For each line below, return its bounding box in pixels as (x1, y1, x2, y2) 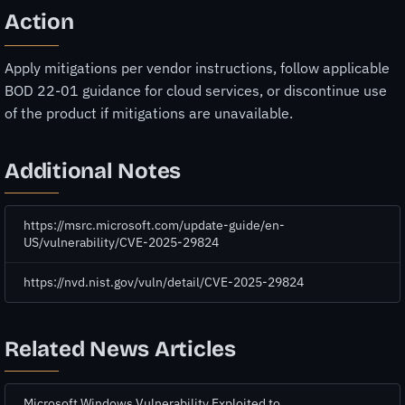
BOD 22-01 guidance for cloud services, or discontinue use (5, 80, 387, 99)
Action (5, 9, 74, 35)
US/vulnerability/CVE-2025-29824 (24, 234, 219, 251)
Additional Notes (5, 157, 182, 184)
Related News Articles (5, 336, 236, 363)
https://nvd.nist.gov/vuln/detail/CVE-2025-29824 (24, 274, 304, 291)
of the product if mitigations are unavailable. (5, 103, 293, 122)
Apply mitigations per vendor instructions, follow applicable (5, 58, 390, 77)
